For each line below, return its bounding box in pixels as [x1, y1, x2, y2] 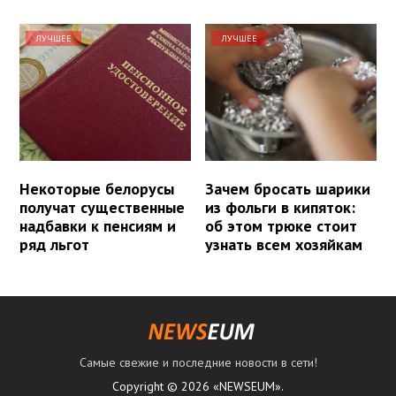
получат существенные [19, 197, 185, 218]
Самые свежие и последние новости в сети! [79, 354, 317, 371]
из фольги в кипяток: [205, 197, 356, 218]
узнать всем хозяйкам [205, 234, 363, 255]
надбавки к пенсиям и [19, 216, 176, 237]
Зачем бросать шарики [205, 179, 371, 200]
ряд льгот [19, 234, 89, 255]
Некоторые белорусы [19, 179, 174, 200]
